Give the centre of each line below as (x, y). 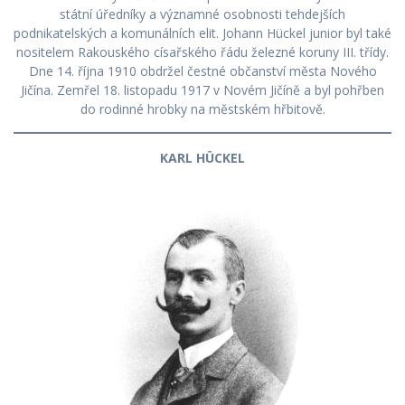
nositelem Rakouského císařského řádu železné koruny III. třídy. (202, 52)
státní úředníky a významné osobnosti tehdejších (202, 14)
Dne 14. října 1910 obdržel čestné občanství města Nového (202, 71)
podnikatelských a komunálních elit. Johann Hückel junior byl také (202, 33)
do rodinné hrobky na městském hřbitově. (202, 108)
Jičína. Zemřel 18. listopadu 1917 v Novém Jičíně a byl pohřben (202, 89)
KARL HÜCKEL (202, 157)
